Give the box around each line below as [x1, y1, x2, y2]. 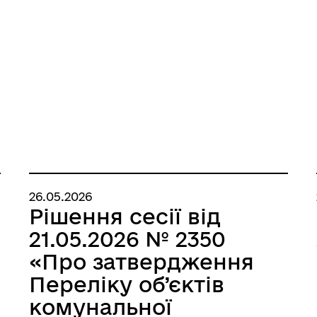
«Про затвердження [29, 250, 255, 273]
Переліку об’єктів [29, 272, 225, 296]
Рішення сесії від [29, 204, 221, 228]
